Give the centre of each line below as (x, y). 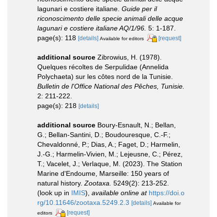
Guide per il (139, 8)
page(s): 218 (58, 106)
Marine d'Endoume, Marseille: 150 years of (103, 174)
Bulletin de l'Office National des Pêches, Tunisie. (111, 86)
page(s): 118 (58, 38)
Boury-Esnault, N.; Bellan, (137, 125)
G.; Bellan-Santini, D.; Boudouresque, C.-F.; (104, 135)
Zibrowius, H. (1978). (130, 57)
